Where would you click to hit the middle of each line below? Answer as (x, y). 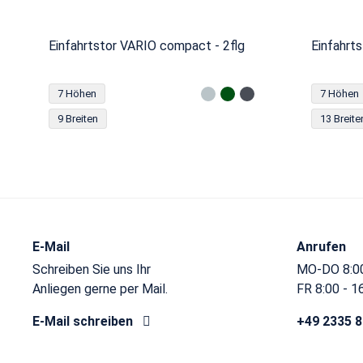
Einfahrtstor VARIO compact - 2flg (147, 46)
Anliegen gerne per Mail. (100, 289)
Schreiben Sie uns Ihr (92, 269)
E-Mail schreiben (84, 321)
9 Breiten (78, 119)
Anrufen (321, 247)
